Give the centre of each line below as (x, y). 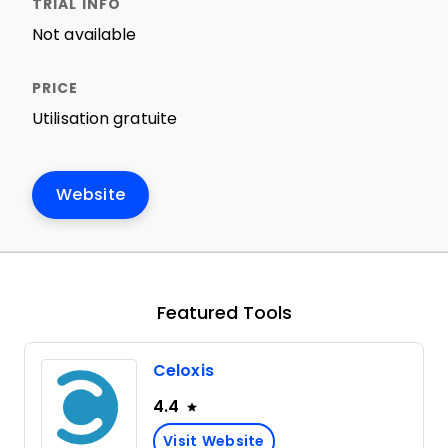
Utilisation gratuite (104, 118)
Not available (84, 34)
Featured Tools (224, 313)
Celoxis (183, 370)
